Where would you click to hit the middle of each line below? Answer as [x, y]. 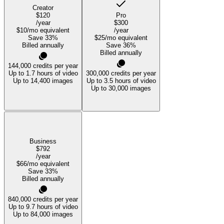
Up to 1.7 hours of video [43, 73]
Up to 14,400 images [43, 81]
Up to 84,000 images [43, 214]
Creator [43, 8]
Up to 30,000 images [121, 88]
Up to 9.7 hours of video [43, 206]
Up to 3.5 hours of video [121, 81]
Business [43, 141]
